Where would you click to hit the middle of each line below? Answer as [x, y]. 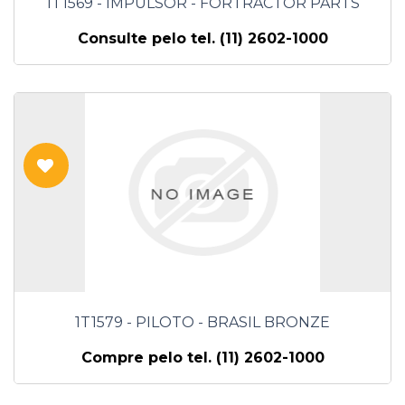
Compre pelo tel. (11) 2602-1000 [202, 358]
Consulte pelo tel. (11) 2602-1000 [202, 39]
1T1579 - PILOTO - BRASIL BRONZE [202, 323]
